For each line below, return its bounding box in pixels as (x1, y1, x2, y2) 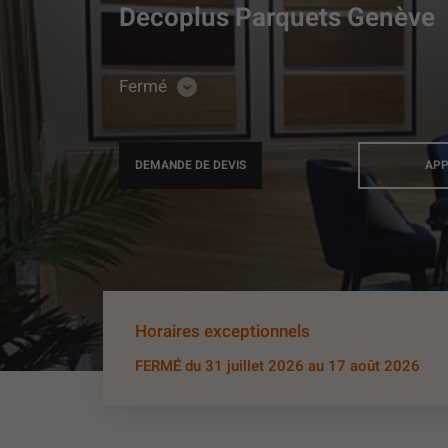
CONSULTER (185, 82, 253, 101)
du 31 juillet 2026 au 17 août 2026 (185, 355, 420, 378)
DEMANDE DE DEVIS (135, 156, 246, 175)
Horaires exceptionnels (135, 319, 310, 345)
